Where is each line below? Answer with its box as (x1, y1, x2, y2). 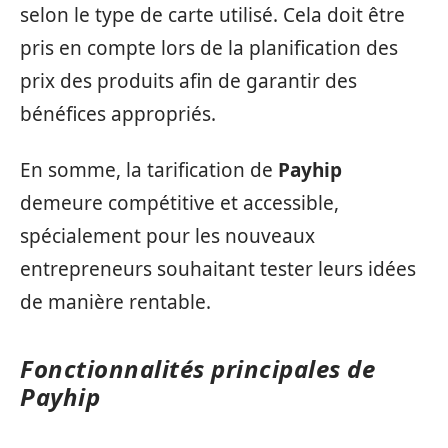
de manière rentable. (20, 288, 211, 315)
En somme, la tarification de (20, 156, 278, 183)
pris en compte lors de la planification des (20, 35, 398, 61)
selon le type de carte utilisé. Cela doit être (20, 2, 405, 28)
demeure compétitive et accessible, (20, 189, 339, 216)
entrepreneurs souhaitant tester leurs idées (20, 255, 416, 282)
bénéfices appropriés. (20, 101, 216, 127)
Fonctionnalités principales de (20, 351, 375, 385)
